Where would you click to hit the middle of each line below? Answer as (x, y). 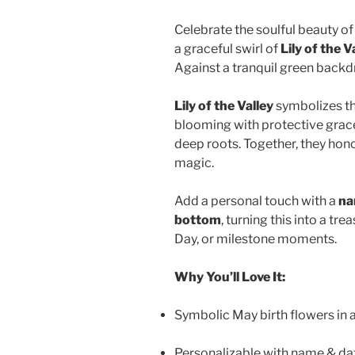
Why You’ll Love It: (230, 277)
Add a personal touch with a (256, 200)
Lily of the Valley (224, 105)
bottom (198, 219)
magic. (194, 162)
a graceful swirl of (227, 48)
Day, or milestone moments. (256, 239)
